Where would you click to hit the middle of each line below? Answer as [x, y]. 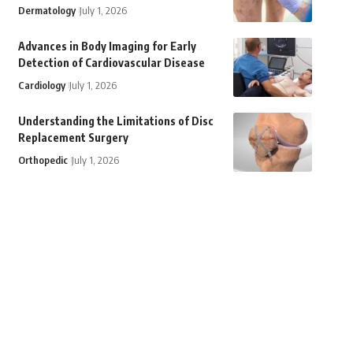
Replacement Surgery [73, 138]
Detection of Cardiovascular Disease [111, 63]
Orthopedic [43, 160]
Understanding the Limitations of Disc [115, 121]
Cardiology [41, 85]
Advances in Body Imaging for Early [107, 46]
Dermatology [46, 11]
